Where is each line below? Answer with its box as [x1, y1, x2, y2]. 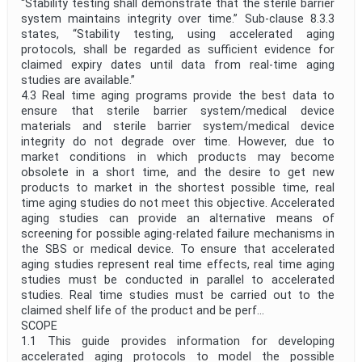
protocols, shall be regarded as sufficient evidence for [21, 43, 335, 57]
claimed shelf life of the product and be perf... [21, 304, 264, 318]
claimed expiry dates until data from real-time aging [21, 58, 335, 73]
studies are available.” [21, 74, 141, 88]
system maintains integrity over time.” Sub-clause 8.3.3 [21, 12, 335, 27]
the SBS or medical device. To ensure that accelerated [21, 242, 335, 257]
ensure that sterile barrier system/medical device [21, 104, 335, 119]
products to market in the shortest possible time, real [21, 181, 335, 196]
